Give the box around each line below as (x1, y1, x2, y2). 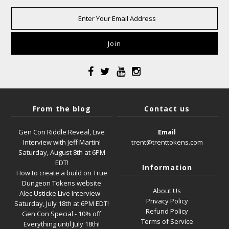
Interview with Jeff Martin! (22, 138, 101, 147)
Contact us (144, 104, 190, 113)
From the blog (32, 104, 91, 113)
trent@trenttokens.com (131, 138, 203, 147)
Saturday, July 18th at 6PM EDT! (14, 199, 109, 208)
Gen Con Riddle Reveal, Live (18, 127, 105, 136)
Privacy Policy (146, 196, 188, 205)
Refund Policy (146, 207, 189, 216)
